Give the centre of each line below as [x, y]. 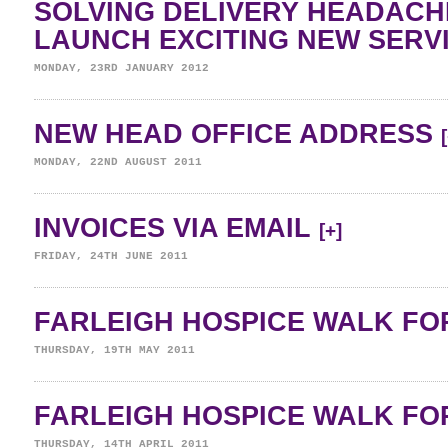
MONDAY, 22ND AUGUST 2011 [118, 162]
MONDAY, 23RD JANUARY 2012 [121, 68]
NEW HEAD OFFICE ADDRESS [237, 134]
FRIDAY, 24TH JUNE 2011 [111, 256]
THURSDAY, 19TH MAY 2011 [114, 350]
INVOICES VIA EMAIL [176, 228]
